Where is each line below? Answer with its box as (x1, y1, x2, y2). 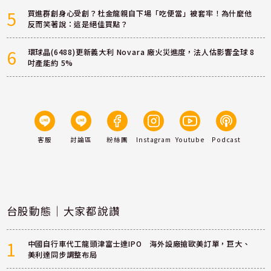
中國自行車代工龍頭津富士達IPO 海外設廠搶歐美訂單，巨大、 (27, 238, 250, 249)
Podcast (212, 134, 241, 144)
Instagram (136, 134, 171, 144)
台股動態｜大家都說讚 (6, 203, 120, 218)
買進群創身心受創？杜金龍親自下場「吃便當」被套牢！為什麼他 (27, 7, 252, 19)
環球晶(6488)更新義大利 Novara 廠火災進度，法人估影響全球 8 (27, 46, 255, 57)
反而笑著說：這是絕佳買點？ (27, 18, 129, 30)
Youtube (175, 134, 204, 144)
